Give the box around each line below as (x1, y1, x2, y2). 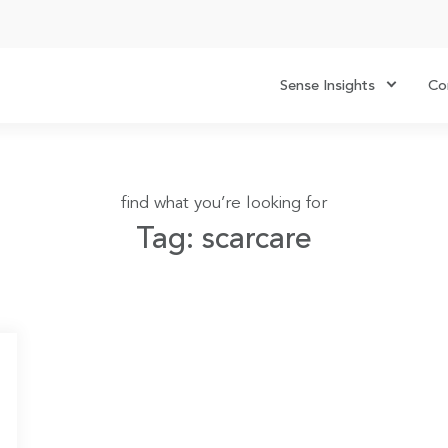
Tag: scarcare (136, 224, 312, 255)
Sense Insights (280, 79, 375, 94)
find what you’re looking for (121, 194, 327, 212)
